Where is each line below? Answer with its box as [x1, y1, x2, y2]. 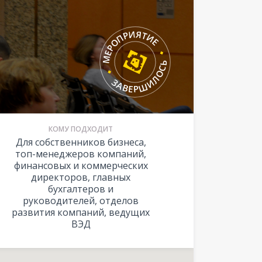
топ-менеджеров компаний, [15, 147, 146, 160]
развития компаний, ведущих [12, 206, 150, 219]
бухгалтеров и [48, 182, 113, 195]
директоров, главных [31, 171, 130, 184]
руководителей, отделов [23, 194, 139, 207]
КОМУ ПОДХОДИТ [49, 124, 113, 134]
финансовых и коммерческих [13, 159, 148, 172]
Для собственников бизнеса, [15, 136, 146, 149]
